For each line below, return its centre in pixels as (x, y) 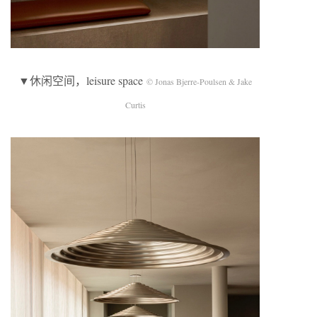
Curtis (135, 104)
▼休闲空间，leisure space (82, 80)
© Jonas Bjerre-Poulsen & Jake (199, 81)
